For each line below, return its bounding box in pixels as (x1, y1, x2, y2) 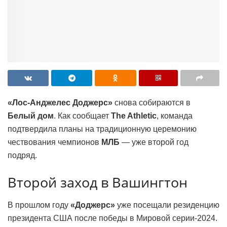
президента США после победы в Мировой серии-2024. (8, 213, 217, 222)
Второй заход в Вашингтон (8, 173, 187, 192)
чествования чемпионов (8, 137, 101, 146)
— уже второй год (120, 137, 188, 146)
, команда (157, 111, 193, 120)
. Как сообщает (54, 111, 111, 120)
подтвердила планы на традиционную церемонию (8, 124, 197, 133)
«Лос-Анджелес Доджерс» (8, 98, 112, 107)
